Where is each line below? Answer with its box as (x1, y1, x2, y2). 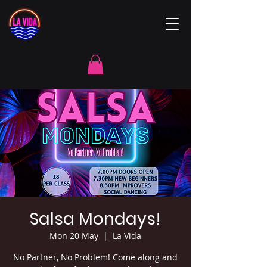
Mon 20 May (49, 230, 98, 242)
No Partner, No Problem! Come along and (13, 252, 178, 263)
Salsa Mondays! (30, 207, 161, 231)
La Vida (113, 230, 141, 242)
